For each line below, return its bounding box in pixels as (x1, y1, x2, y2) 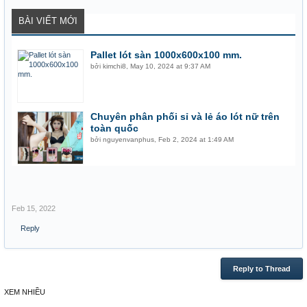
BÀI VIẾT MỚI (19, 16, 77, 26)
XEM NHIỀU (4, 288, 45, 296)
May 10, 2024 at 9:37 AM (130, 62, 211, 70)
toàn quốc (90, 123, 139, 134)
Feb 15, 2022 (12, 204, 56, 212)
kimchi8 (103, 62, 127, 70)
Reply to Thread (233, 265, 291, 273)
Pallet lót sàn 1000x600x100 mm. (90, 49, 243, 60)
